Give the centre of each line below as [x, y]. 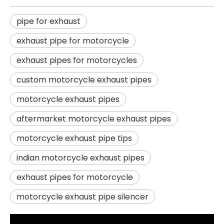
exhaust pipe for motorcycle [73, 40]
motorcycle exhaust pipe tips [74, 138]
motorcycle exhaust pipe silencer [82, 196]
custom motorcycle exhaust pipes [84, 79]
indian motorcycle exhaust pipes [80, 157]
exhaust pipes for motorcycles [77, 60]
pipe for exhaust [48, 21]
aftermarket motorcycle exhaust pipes [94, 118]
